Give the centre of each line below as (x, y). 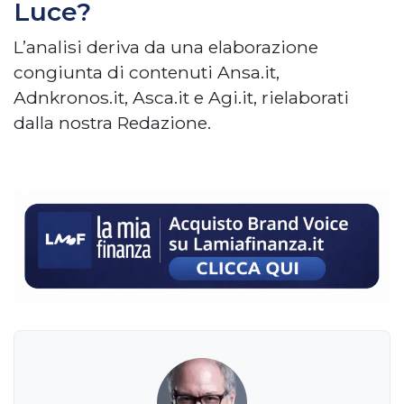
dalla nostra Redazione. (112, 123)
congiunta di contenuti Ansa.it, (147, 73)
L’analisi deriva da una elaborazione (166, 47)
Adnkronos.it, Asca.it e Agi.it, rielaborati (181, 98)
